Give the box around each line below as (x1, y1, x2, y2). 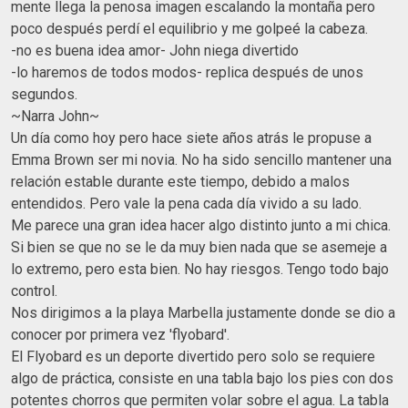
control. (11, 281, 57, 300)
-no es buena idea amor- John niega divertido (11, 41, 299, 59)
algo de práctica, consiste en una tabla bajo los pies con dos (11, 369, 393, 387)
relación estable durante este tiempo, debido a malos (11, 172, 350, 190)
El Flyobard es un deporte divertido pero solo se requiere (11, 347, 375, 365)
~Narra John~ (11, 107, 99, 125)
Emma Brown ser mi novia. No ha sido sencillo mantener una (11, 150, 392, 168)
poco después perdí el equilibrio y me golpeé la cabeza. (11, 19, 368, 37)
